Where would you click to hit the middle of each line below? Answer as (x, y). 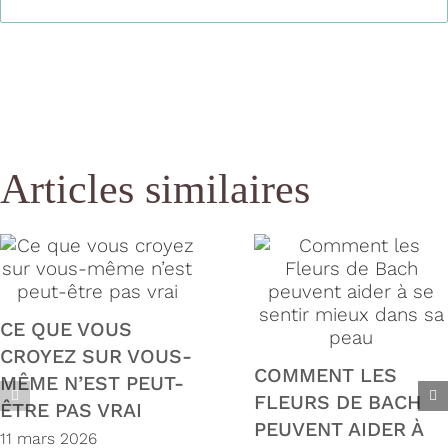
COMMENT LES (325, 376)
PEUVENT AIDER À (338, 430)
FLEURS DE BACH (337, 403)
